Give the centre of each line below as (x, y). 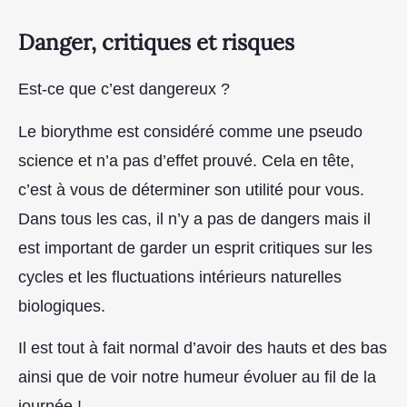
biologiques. (62, 306)
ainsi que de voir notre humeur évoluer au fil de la (197, 377)
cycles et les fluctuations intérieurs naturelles (180, 277)
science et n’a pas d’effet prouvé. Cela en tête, (186, 160)
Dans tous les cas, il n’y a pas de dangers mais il (194, 218)
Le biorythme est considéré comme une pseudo (190, 131)
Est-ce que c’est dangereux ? (124, 89)
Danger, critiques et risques (156, 43)
